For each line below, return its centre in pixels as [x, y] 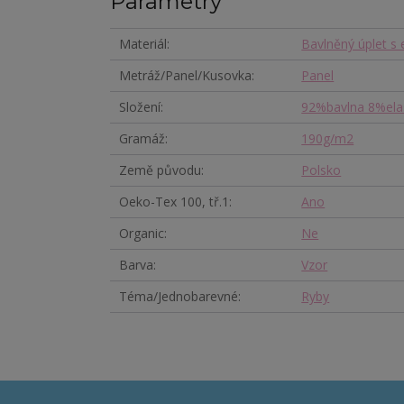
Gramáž [142, 139]
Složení [140, 107]
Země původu [160, 170]
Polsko [321, 170]
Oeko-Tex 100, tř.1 [174, 202]
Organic [142, 234]
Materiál [143, 44]
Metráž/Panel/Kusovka [185, 76]
